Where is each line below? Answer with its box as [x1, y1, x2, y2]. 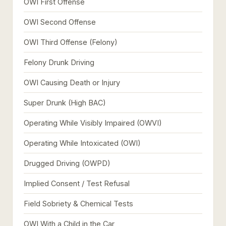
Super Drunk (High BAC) [24, 98, 106, 107]
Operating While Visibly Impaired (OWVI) [24, 119, 162, 127]
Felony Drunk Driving [24, 58, 94, 67]
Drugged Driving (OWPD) [24, 159, 110, 167]
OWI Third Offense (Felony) [24, 38, 118, 46]
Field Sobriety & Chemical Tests [24, 199, 133, 208]
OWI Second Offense [24, 18, 96, 26]
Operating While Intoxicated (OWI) [24, 139, 141, 147]
